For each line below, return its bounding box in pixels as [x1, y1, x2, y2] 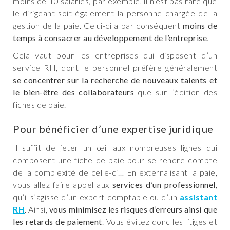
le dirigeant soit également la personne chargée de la [13, 8, 217, 18]
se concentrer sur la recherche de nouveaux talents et [13, 75, 217, 85]
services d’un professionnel [112, 180, 216, 190]
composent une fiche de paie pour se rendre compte [13, 155, 217, 165]
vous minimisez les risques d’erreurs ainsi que [49, 204, 217, 215]
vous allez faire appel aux [13, 180, 112, 190]
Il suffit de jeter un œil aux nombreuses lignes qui [13, 143, 217, 153]
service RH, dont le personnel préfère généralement [13, 63, 217, 73]
